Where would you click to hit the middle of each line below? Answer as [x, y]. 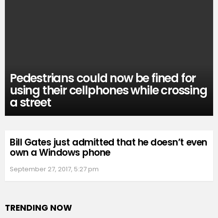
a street [30, 103]
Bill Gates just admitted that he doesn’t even [109, 142]
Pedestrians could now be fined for [103, 78]
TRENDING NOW [38, 208]
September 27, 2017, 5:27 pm [54, 169]
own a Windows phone [60, 152]
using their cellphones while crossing [109, 91]
